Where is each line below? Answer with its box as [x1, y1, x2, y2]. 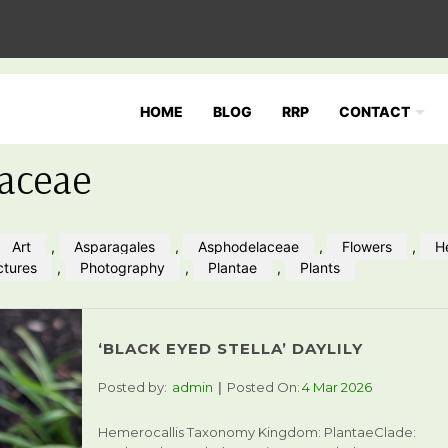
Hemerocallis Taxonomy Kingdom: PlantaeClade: [97, 424, 416, 440]
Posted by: [97, 379, 167, 395]
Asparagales [74, 238, 155, 255]
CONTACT [339, 103, 410, 120]
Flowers [342, 238, 392, 255]
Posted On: [226, 379, 300, 395]
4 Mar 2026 [301, 379, 372, 395]
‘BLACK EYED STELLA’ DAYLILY [97, 339, 363, 358]
